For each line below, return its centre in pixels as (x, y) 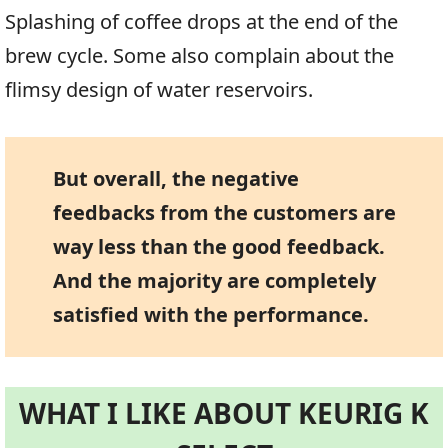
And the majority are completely (214, 280)
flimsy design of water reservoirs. (159, 89)
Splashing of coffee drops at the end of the (201, 21)
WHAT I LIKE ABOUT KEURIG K (224, 412)
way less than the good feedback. (218, 246)
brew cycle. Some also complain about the (199, 55)
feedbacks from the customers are (224, 212)
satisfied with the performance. (210, 314)
